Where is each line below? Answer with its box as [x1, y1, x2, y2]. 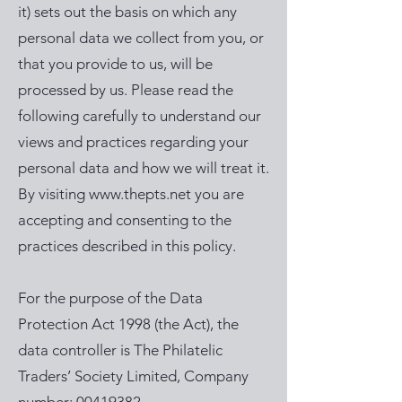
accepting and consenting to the [18, 211, 232, 229]
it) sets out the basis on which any [18, 3, 237, 21]
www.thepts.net [89, 185, 191, 203]
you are [191, 185, 244, 203]
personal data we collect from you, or [18, 29, 264, 47]
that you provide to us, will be [18, 55, 213, 73]
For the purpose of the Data [18, 289, 203, 307]
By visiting [18, 185, 89, 203]
